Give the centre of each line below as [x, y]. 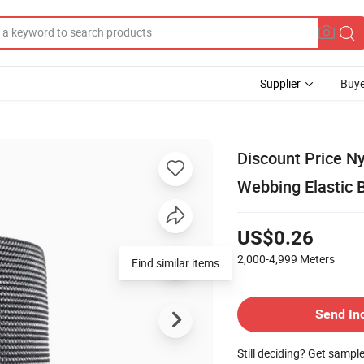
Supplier [280, 83]
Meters [317, 258]
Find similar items [175, 262]
